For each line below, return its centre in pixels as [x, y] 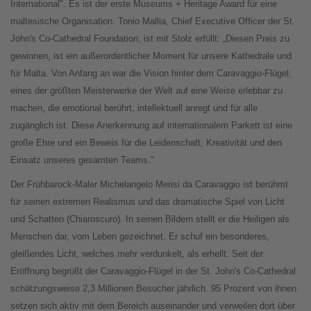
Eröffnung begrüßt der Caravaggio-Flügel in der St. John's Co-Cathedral [153, 271]
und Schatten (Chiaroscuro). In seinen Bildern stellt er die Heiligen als [150, 219]
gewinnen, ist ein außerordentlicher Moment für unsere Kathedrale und [151, 56]
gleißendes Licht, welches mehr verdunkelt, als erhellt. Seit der [137, 254]
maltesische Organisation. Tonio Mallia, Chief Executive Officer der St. [153, 22]
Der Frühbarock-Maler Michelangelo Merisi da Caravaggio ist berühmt [149, 185]
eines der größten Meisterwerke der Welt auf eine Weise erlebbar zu [146, 91]
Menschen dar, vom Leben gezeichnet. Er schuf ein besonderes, [140, 237]
